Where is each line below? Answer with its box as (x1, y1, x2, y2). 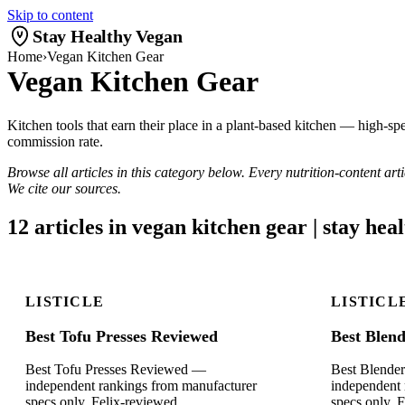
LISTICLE (25, 294, 105, 310)
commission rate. (7, 134, 103, 150)
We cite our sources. (7, 181, 121, 197)
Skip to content (7, 7, 93, 23)
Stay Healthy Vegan (33, 25, 183, 46)
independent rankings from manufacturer (25, 378, 257, 394)
